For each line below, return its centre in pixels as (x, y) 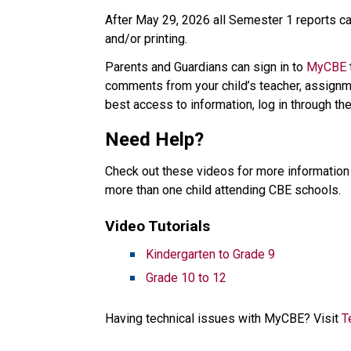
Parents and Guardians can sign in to (206, 67)
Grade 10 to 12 (186, 277)
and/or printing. (148, 38)
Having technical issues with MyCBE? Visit (224, 318)
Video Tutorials (164, 226)
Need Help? (157, 139)
